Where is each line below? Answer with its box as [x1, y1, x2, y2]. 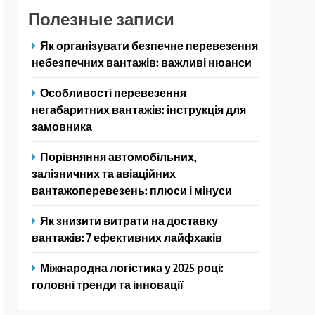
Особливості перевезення [40, 85, 187, 101]
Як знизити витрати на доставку [40, 213, 219, 229]
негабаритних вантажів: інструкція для [32, 102, 247, 117]
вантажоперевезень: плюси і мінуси [32, 183, 233, 198]
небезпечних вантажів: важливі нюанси [32, 55, 252, 70]
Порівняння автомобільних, [40, 149, 198, 165]
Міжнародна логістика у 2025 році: [40, 260, 224, 276]
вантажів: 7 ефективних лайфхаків [32, 230, 223, 245]
